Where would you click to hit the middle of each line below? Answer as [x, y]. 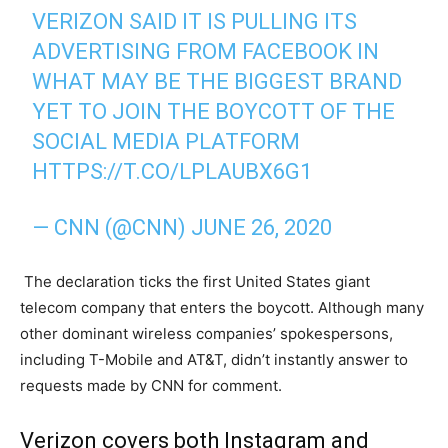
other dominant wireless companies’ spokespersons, [206, 333]
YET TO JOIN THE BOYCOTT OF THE [214, 111]
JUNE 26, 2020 [262, 227]
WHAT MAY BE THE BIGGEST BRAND [217, 81]
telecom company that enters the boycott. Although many [222, 307]
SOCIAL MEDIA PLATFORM [166, 141]
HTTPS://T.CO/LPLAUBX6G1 [172, 171]
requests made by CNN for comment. [151, 385]
